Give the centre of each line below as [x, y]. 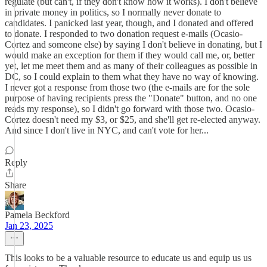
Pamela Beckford [37, 215]
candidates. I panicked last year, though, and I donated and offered [129, 23]
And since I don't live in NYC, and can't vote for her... [107, 130]
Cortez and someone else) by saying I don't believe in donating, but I [133, 44]
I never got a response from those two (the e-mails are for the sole [127, 87]
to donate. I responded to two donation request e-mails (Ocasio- [124, 34]
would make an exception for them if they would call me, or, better [130, 55]
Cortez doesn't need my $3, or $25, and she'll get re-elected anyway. [133, 119]
